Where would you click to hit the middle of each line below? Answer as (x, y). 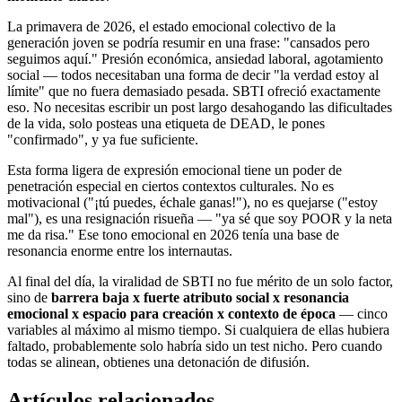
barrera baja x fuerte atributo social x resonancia (200, 297)
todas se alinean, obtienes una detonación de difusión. (158, 362)
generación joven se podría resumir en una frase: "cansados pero (188, 42)
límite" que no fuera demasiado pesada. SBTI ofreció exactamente (194, 91)
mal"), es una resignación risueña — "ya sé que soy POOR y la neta (200, 218)
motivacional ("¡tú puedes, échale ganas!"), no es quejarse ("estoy (192, 202)
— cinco (362, 313)
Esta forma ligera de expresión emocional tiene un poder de (175, 170)
